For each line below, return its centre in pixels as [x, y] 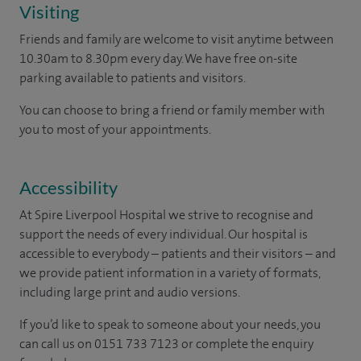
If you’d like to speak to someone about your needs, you [170, 324]
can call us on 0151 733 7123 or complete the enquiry [166, 344]
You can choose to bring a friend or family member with [172, 110]
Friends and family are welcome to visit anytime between [176, 39]
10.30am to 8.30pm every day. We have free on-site [158, 58]
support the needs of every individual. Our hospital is [164, 234]
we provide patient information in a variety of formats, [170, 273]
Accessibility [68, 187]
